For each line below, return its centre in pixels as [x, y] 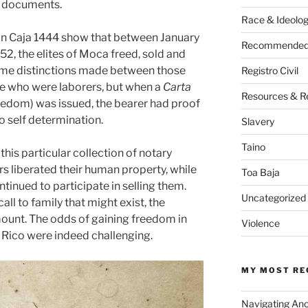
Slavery [257, 122]
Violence [260, 223]
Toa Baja [260, 173]
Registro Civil [269, 71]
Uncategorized [273, 198]
